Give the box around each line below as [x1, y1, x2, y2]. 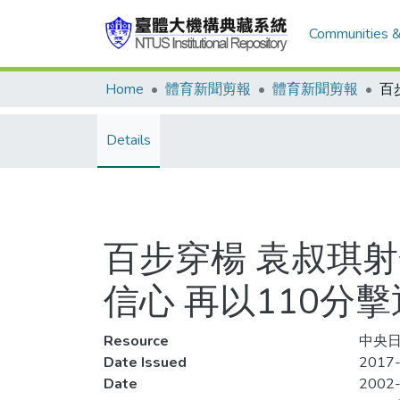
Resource [104, 331, 169, 351]
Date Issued [104, 353, 187, 372]
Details [106, 130, 151, 150]
